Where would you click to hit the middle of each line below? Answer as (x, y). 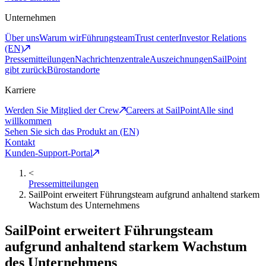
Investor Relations (213, 38)
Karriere (20, 90)
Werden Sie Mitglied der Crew (62, 110)
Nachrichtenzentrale (112, 59)
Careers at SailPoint (163, 110)
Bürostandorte (73, 70)
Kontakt (20, 142)
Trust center (157, 38)
